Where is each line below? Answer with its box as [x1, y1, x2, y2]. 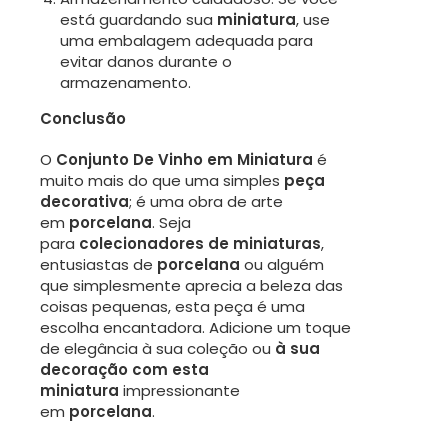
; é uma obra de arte [129, 191, 283, 213]
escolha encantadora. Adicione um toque [40, 317, 351, 339]
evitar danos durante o [60, 51, 232, 73]
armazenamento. [60, 72, 191, 94]
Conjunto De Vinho [56, 149, 207, 171]
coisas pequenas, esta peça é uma [40, 296, 305, 318]
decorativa [40, 191, 129, 213]
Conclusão [40, 108, 126, 130]
